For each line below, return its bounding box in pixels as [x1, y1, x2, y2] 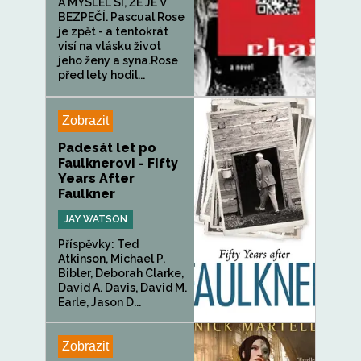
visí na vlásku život [58, 39, 161, 52]
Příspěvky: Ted [58, 238, 139, 251]
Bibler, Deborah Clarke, [58, 267, 184, 280]
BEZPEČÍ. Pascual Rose [58, 10, 185, 23]
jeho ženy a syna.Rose [58, 54, 178, 67]
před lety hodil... [58, 68, 145, 81]
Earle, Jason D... [58, 296, 141, 309]
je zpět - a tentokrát [58, 25, 168, 38]
